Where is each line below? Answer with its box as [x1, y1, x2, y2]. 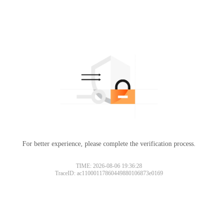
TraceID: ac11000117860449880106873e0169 [55, 169, 163, 177]
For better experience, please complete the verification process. [22, 140, 196, 147]
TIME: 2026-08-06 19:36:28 [76, 162, 142, 169]
